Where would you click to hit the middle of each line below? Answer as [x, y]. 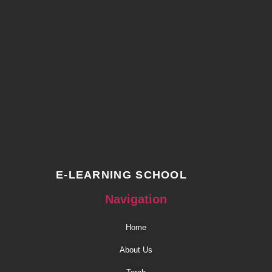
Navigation [136, 199]
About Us [136, 250]
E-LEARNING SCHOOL [121, 175]
